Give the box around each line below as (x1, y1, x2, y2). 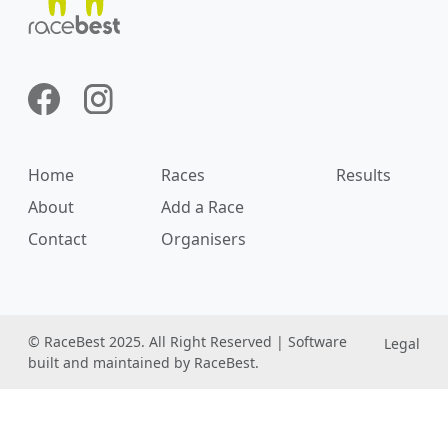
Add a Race (161, 195, 245, 218)
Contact (28, 227, 87, 250)
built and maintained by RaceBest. (28, 352, 259, 372)
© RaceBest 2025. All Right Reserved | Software (28, 331, 347, 351)
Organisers (161, 227, 247, 250)
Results (336, 163, 392, 186)
